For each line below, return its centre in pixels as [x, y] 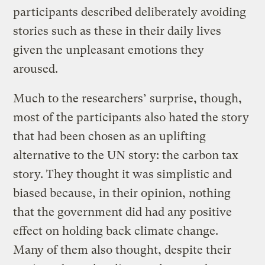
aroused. [36, 69]
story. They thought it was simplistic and [123, 174]
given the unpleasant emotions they [109, 50]
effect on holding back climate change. [116, 231]
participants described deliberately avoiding [130, 12]
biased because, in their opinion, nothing [122, 193]
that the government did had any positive [123, 212]
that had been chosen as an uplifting [110, 137]
